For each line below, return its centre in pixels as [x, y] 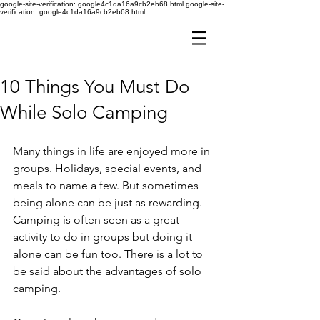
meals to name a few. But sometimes [107, 185]
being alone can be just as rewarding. [109, 202]
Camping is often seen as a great [97, 220]
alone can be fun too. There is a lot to [109, 254]
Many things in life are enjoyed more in [113, 151]
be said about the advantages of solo [109, 271]
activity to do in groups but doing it [104, 237]
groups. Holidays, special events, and [109, 168]
